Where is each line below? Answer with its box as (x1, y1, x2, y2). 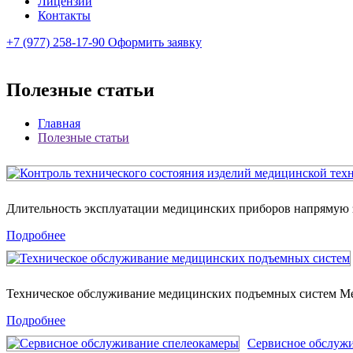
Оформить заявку (105, 35, 202, 49)
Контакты (38, 9, 91, 22)
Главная (38, 116, 80, 130)
